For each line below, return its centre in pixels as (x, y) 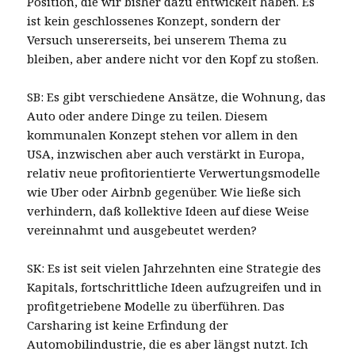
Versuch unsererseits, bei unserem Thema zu (157, 39)
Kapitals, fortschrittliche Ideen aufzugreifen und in (175, 286)
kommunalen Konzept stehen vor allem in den (163, 134)
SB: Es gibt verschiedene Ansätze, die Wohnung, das (177, 96)
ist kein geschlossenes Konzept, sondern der (154, 20)
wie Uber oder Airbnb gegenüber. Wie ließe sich (164, 191)
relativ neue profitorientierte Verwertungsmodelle (174, 172)
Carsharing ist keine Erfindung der (128, 324)
